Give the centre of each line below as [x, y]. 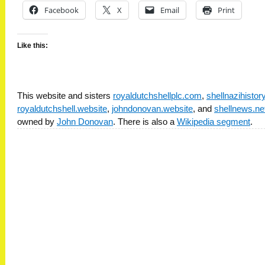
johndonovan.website [152, 109]
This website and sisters [65, 96]
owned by [37, 122]
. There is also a [145, 122]
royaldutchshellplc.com [157, 96]
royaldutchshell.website [62, 109]
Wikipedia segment [214, 122]
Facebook [62, 10]
